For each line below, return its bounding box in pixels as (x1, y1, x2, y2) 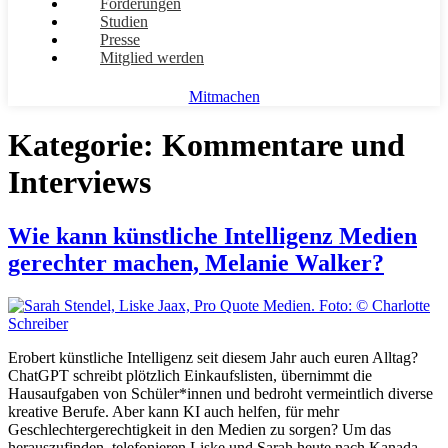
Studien (100, 13, 148, 30)
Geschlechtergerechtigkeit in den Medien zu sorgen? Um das (8, 420, 391, 438)
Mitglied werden (100, 49, 204, 66)
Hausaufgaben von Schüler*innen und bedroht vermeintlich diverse (8, 384, 433, 402)
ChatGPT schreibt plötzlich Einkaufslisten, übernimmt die (8, 366, 372, 384)
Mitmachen (188, 88, 260, 105)
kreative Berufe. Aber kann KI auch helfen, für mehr (8, 402, 339, 420)
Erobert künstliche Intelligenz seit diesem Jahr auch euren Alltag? (8, 348, 418, 366)
